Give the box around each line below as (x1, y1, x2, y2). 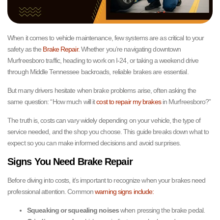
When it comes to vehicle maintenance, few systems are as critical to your (7, 34, 204, 42)
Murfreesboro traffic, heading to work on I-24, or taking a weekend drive (7, 56, 199, 64)
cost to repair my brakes (96, 98, 161, 106)
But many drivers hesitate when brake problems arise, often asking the (7, 86, 196, 94)
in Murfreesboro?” (161, 98, 211, 106)
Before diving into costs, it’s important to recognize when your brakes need (7, 176, 206, 184)
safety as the (7, 45, 43, 53)
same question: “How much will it (7, 98, 97, 106)
